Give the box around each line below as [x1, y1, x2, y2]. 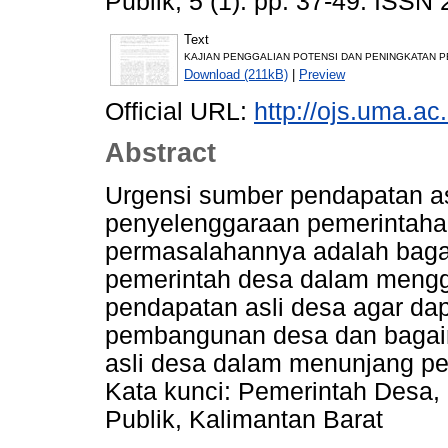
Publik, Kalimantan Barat [105, 406, 383, 434]
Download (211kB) [184, 66, 288, 82]
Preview [299, 66, 345, 82]
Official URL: [105, 97, 254, 125]
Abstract [105, 138, 216, 169]
